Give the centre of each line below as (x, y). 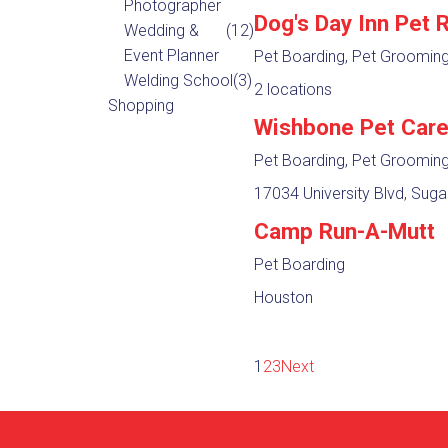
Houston (283, 297)
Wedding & (161, 30)
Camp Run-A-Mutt (344, 230)
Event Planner (171, 55)
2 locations (292, 89)
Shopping (140, 105)
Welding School (178, 80)
